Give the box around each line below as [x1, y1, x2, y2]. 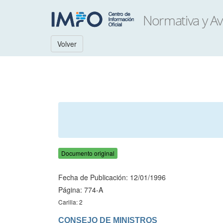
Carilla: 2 [58, 198, 83, 206]
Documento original [61, 149, 114, 157]
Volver [57, 39, 77, 49]
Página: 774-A [58, 185, 103, 195]
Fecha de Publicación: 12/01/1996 [58, 172, 166, 182]
